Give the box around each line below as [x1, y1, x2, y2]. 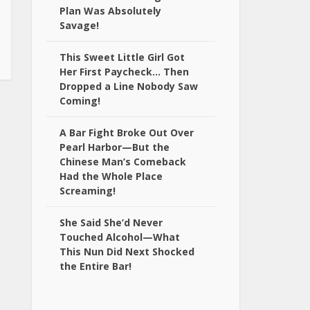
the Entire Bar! [60, 259, 131, 273]
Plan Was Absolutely [60, 4, 161, 17]
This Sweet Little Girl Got [60, 51, 185, 64]
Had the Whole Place [60, 170, 163, 183]
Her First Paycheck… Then [60, 65, 189, 78]
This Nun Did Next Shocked [60, 245, 194, 258]
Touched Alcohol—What [60, 230, 180, 244]
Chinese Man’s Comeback [60, 155, 186, 168]
